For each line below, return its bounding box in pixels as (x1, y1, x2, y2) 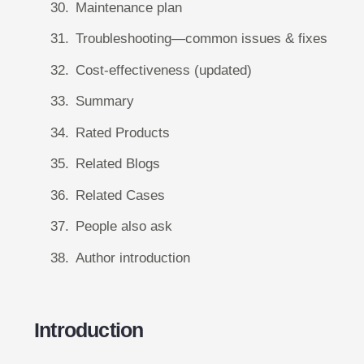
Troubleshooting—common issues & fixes (76, 31, 327, 46)
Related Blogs (76, 156, 160, 171)
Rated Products (76, 124, 170, 141)
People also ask (76, 219, 172, 234)
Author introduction (76, 249, 190, 266)
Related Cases (76, 187, 165, 203)
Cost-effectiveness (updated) (76, 62, 252, 78)
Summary (76, 93, 134, 109)
